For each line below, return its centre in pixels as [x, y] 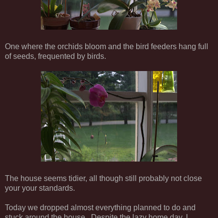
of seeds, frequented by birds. [55, 56]
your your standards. [40, 188]
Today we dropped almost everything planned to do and [100, 208]
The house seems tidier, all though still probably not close [103, 179]
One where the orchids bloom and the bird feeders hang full [107, 47]
